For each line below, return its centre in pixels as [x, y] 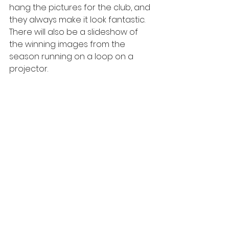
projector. [29, 68]
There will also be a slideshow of [75, 32]
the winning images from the [68, 44]
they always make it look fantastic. [79, 19]
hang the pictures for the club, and [81, 7]
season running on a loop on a [72, 56]
